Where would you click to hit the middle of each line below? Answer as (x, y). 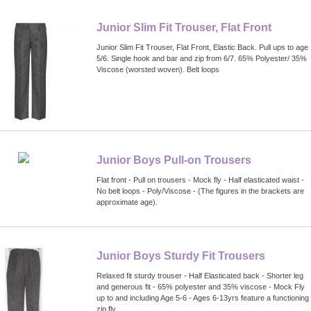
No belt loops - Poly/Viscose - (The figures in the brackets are (200, 191)
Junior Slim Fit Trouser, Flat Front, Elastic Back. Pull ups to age (202, 47)
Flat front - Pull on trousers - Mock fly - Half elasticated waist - (200, 179)
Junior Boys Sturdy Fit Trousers (181, 255)
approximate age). (127, 202)
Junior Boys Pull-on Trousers (174, 160)
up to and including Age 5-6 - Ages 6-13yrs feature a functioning (203, 297)
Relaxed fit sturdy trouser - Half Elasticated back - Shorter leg (200, 275)
